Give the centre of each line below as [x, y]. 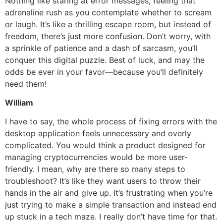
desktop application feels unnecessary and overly [98, 134]
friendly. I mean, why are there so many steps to [95, 169]
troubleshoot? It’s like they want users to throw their [103, 181]
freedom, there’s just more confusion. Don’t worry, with [108, 36]
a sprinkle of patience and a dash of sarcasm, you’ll [101, 48]
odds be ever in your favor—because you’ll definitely [104, 72]
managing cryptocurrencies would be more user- [96, 157]
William [19, 103]
